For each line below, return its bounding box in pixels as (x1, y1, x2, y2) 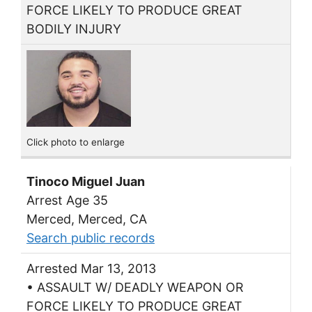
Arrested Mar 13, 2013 (26, 260, 156, 276)
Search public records (26, 230, 155, 245)
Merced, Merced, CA (26, 211, 147, 226)
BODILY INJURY (26, 21, 121, 36)
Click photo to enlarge (26, 136, 125, 148)
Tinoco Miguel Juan (26, 173, 145, 189)
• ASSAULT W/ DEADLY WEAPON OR (26, 279, 244, 295)
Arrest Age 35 (26, 192, 108, 208)
